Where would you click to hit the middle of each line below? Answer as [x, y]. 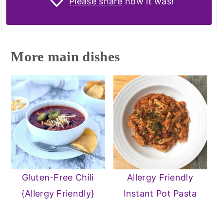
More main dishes [65, 57]
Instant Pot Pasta [160, 194]
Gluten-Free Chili [58, 178]
